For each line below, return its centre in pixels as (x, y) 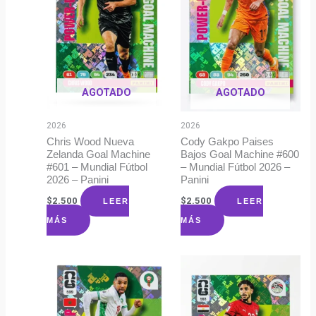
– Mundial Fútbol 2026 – (235, 167)
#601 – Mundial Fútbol (97, 167)
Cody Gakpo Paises (227, 141)
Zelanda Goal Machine (99, 154)
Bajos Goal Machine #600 (239, 154)
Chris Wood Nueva (91, 141)
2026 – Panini (78, 180)
